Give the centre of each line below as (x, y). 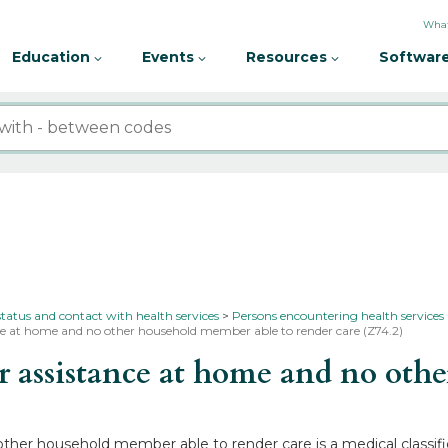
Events (170, 57)
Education (53, 57)
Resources (288, 57)
